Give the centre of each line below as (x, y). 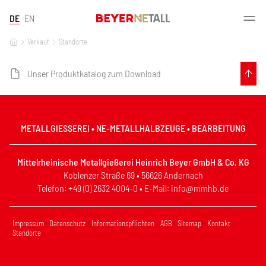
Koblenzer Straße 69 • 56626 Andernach (133, 175)
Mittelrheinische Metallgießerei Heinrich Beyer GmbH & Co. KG (133, 162)
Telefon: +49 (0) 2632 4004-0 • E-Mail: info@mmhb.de (133, 188)
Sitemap (190, 223)
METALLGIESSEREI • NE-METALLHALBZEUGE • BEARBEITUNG (130, 128)
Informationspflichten (123, 223)
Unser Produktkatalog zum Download (94, 73)
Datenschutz (68, 223)
